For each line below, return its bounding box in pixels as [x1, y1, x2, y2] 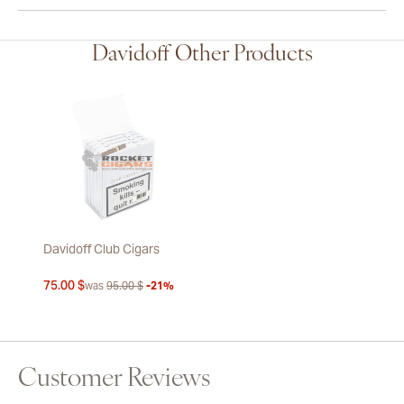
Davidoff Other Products [91, 44, 313, 67]
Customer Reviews [18, 367, 210, 393]
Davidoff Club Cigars [43, 241, 160, 258]
